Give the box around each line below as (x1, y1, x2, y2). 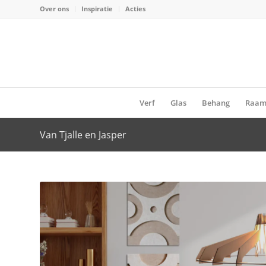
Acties (125, 4, 145, 13)
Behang (201, 97, 230, 108)
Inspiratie (81, 4, 113, 13)
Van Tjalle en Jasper (40, 128, 126, 141)
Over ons (40, 4, 69, 13)
